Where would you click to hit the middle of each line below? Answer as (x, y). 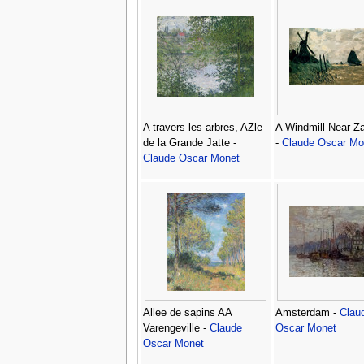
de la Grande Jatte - (189, 143)
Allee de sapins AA (187, 312)
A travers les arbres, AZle (202, 127)
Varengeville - (176, 328)
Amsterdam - (307, 312)
